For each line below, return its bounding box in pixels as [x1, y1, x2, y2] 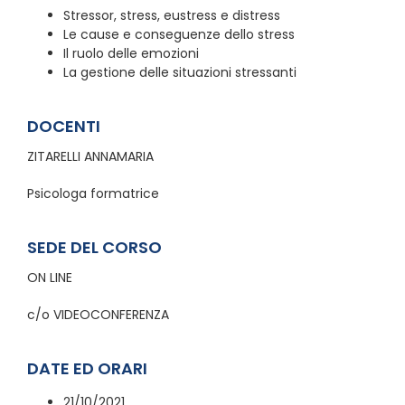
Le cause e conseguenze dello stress [62, 24, 295, 43]
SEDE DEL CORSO [26, 235, 162, 259]
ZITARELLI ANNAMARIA [26, 146, 154, 165]
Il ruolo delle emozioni [62, 43, 199, 62]
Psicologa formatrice [26, 184, 159, 202]
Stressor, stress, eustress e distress [62, 5, 280, 24]
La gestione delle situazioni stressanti [62, 62, 297, 81]
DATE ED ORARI [26, 356, 147, 380]
